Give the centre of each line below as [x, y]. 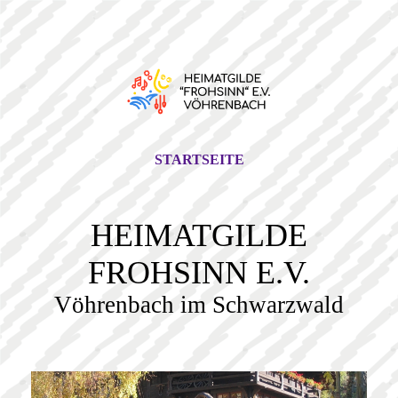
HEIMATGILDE [199, 235]
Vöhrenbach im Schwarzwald [199, 305]
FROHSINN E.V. [199, 273]
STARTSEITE [199, 159]
